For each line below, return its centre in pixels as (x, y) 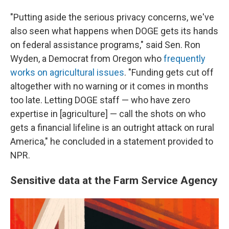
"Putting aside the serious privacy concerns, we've (112, 17)
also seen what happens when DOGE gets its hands (114, 31)
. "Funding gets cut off (169, 72)
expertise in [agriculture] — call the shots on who (108, 114)
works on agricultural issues (67, 72)
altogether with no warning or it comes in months (109, 86)
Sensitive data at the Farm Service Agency (114, 180)
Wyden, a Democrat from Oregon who (87, 59)
